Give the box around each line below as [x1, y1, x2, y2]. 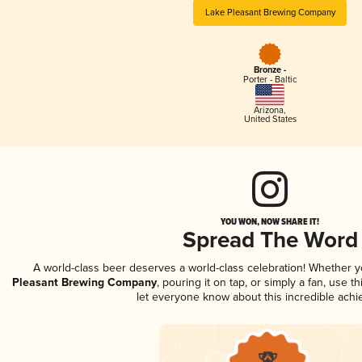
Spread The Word [182, 226, 358, 255]
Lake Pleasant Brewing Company [204, 6, 335, 18]
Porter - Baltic [242, 74, 297, 86]
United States [243, 113, 297, 124]
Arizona [254, 104, 284, 116]
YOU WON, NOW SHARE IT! [221, 214, 319, 228]
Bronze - [254, 65, 286, 77]
